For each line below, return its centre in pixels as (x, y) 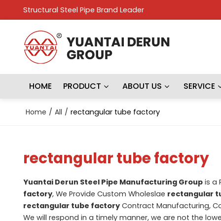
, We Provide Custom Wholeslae (110, 194)
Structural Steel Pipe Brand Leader (83, 10)
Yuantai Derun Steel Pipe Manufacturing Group (113, 182)
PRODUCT (82, 86)
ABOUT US (142, 86)
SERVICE (199, 86)
